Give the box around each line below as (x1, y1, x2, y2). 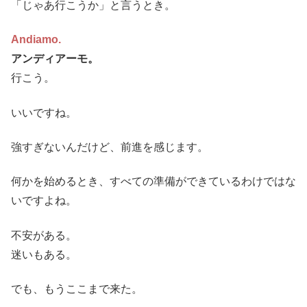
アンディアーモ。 (11, 53, 99, 65)
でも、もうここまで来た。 (11, 283, 143, 295)
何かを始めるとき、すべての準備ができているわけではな (11, 175, 296, 188)
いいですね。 (11, 106, 77, 119)
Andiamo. (11, 34, 61, 46)
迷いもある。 (11, 248, 77, 260)
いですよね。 (11, 195, 77, 207)
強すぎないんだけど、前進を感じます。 (11, 140, 208, 153)
